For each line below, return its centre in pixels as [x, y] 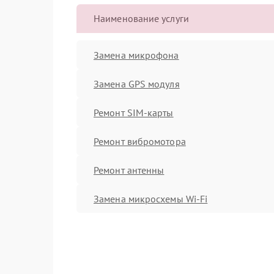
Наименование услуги [141, 18]
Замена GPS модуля [137, 83]
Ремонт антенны [129, 170]
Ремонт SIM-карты [134, 112]
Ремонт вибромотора [140, 141]
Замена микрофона [136, 55]
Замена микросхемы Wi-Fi [151, 198]
